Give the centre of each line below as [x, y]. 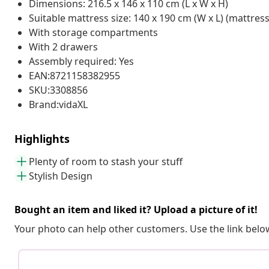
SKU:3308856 [58, 90]
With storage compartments [93, 32]
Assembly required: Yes [81, 61]
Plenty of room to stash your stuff [106, 161]
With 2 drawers [63, 47]
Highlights [42, 138]
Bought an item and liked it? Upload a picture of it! [136, 209]
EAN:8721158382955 [74, 75]
